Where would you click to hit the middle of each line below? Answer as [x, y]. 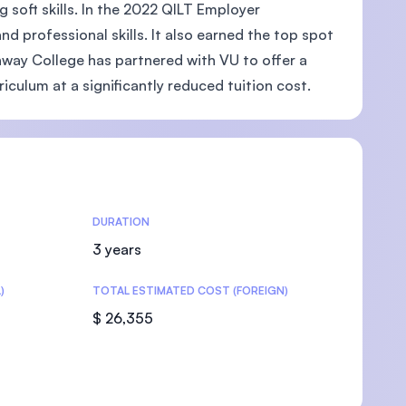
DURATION [121, 222]
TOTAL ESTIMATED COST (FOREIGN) [190, 290]
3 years [117, 249]
